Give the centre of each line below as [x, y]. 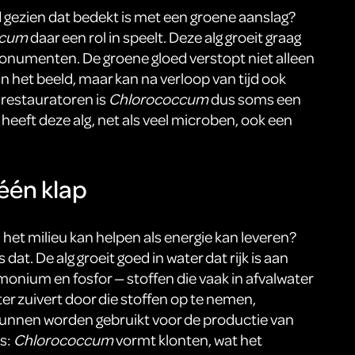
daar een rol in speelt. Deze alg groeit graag [164, 37]
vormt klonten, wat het [187, 340]
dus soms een [254, 99]
